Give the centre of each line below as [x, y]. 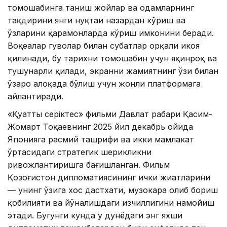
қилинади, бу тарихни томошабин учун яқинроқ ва [112, 59]
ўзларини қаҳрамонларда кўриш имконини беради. [111, 33]
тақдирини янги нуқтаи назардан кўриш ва [97, 21]
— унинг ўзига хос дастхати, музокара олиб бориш [113, 190]
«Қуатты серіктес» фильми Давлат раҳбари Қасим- [110, 114]
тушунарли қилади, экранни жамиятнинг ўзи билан [113, 71]
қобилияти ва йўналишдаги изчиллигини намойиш [111, 203]
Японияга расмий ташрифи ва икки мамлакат [101, 140]
